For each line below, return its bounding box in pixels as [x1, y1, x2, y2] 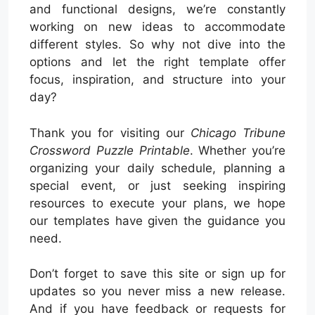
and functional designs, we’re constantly [30, 2, 285, 17]
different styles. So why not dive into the [30, 37, 285, 52]
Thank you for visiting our [30, 125, 191, 140]
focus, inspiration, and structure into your [30, 72, 285, 87]
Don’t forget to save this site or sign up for [30, 266, 285, 281]
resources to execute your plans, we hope [30, 195, 285, 210]
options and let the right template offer [30, 55, 285, 70]
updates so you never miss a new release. [30, 284, 285, 299]
